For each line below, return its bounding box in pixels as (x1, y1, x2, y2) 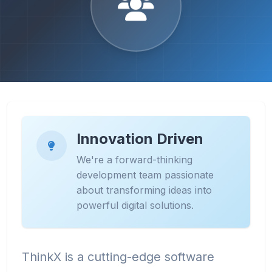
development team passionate (76, 169, 214, 181)
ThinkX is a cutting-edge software (22, 250, 214, 264)
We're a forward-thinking (76, 154, 192, 166)
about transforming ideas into (76, 184, 212, 196)
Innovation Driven (76, 130, 203, 148)
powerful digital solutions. (76, 199, 194, 211)
